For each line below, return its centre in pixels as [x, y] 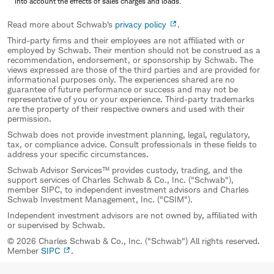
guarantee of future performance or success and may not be [123, 89]
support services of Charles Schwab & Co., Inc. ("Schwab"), [120, 179]
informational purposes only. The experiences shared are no [121, 79]
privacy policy [141, 24]
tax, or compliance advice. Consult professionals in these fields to [132, 144]
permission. [29, 118]
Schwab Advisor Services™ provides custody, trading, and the [125, 169]
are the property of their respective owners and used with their [126, 108]
